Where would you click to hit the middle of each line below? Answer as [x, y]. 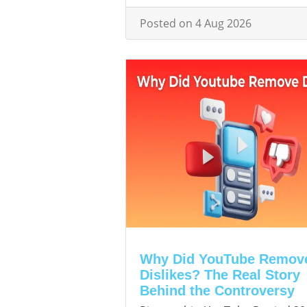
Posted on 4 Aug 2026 [196, 23]
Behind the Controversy [217, 291]
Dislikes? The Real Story [220, 275]
